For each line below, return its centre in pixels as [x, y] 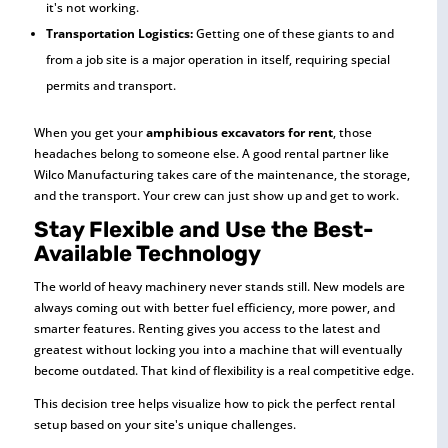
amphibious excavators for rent [239, 132]
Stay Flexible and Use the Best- [203, 229]
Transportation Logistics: [119, 33]
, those [352, 132]
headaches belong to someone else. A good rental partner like [211, 153]
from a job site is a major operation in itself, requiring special [217, 59]
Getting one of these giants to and [293, 33]
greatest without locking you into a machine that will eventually [217, 349]
